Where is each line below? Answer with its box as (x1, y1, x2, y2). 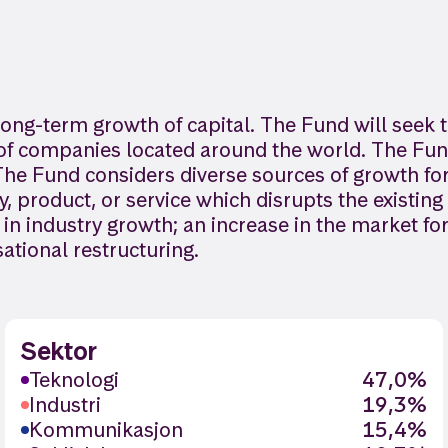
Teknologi (29, 366, 120, 393)
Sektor (21, 335, 98, 367)
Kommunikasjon (29, 416, 184, 443)
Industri (29, 391, 102, 418)
